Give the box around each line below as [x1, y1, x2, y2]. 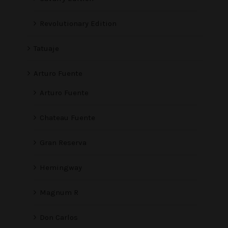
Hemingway [40, 163, 82, 173]
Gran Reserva [40, 138, 87, 148]
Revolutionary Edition [40, 19, 117, 28]
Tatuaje [34, 44, 59, 53]
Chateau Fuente [40, 113, 95, 123]
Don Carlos [40, 213, 78, 222]
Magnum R [40, 188, 78, 197]
